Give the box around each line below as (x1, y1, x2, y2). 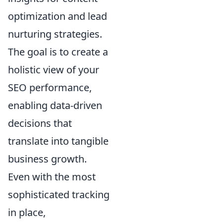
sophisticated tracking (8, 187, 110, 201)
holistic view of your (8, 62, 99, 76)
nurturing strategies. (8, 27, 102, 41)
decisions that (8, 116, 72, 130)
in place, (8, 205, 46, 219)
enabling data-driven (8, 98, 102, 112)
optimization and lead (8, 9, 107, 23)
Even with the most (8, 169, 96, 183)
